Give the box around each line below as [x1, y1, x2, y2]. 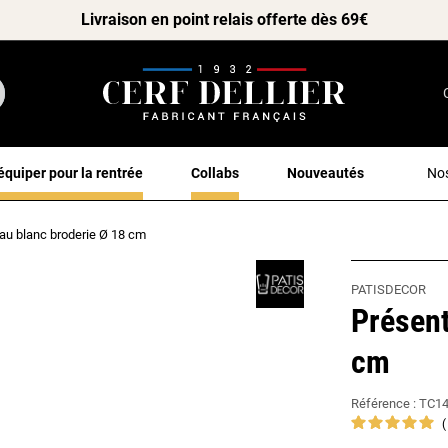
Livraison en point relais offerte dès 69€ [80, 10, 368, 29]
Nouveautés [287, 164, 364, 181]
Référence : [351, 395, 419, 411]
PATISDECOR [351, 281, 426, 297]
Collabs [191, 164, 239, 181]
